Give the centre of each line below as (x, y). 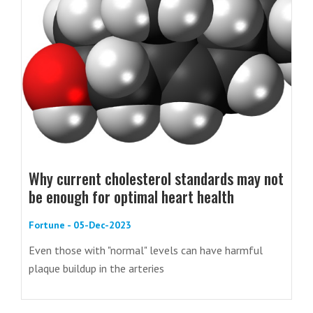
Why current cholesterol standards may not (156, 179)
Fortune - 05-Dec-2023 (80, 225)
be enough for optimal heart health (131, 197)
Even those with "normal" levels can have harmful (146, 250)
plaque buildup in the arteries (96, 269)
